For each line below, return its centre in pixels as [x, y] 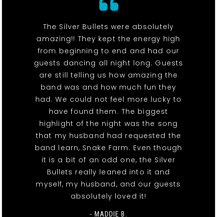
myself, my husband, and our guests [108, 184]
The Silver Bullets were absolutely [108, 27]
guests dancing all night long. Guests [108, 63]
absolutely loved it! [108, 196]
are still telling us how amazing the [108, 75]
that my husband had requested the [108, 136]
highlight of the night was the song [108, 124]
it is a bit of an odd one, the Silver [108, 160]
